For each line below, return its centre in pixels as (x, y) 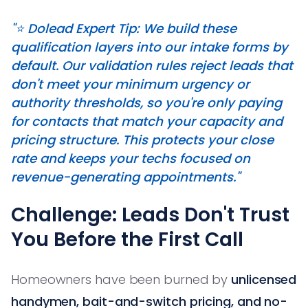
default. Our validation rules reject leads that (152, 65)
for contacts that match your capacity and (147, 121)
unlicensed (264, 279)
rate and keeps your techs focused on (131, 158)
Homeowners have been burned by (121, 279)
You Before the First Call (127, 239)
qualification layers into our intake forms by (150, 47)
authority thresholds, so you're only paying (146, 102)
